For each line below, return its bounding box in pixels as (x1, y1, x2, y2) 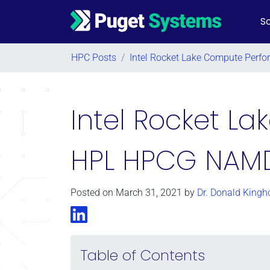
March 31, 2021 (116, 187, 182, 198)
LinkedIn (87, 206, 122, 217)
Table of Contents (80, 245, 205, 265)
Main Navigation (70, 20, 146, 35)
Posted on (71, 187, 116, 198)
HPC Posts (71, 52, 116, 63)
